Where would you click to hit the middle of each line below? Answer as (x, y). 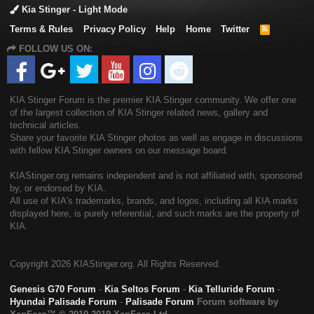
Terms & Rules (41, 29)
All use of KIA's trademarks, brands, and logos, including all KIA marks (154, 201)
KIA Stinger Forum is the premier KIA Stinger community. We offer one (153, 100)
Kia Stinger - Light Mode (73, 10)
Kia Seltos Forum (142, 289)
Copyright (30, 264)
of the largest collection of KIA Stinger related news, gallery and (139, 113)
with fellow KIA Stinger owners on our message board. (119, 151)
